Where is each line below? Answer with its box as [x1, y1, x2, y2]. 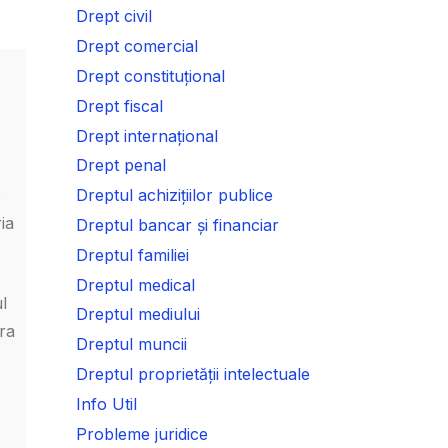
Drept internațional [76, 125, 218, 146]
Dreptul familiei [76, 244, 189, 265]
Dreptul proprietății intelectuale [76, 363, 310, 384]
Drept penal [76, 155, 166, 176]
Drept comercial [76, 36, 198, 57]
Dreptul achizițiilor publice [76, 185, 273, 206]
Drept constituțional [76, 65, 225, 86]
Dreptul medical [76, 274, 195, 295]
